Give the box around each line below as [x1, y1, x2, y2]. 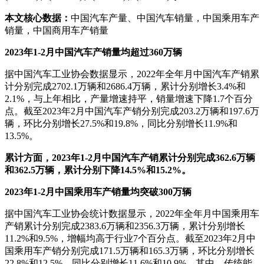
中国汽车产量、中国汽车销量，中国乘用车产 [71, 13, 259, 24]
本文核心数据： [5, 13, 71, 24]
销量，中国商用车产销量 [5, 25, 108, 36]
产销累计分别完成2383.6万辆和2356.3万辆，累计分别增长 [5, 221, 245, 232]
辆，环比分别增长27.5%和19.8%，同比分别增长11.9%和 [5, 118, 237, 129]
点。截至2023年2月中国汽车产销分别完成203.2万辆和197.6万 [5, 106, 259, 117]
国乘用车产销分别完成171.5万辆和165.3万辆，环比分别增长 [5, 246, 255, 256]
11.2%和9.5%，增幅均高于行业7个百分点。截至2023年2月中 [5, 233, 256, 244]
